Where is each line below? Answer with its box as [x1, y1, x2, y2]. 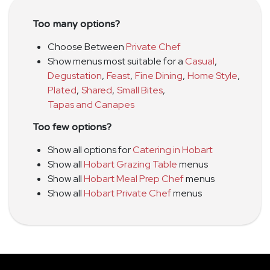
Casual [185, 54, 215, 67]
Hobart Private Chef [84, 186, 171, 199]
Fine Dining [135, 69, 183, 82]
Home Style [187, 69, 237, 82]
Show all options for [48, 143, 133, 156]
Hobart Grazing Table [84, 157, 177, 171]
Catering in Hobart [133, 143, 213, 156]
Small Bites [117, 83, 163, 96]
